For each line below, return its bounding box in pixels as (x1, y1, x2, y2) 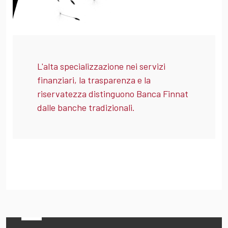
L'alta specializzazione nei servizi (37, 60, 165, 72)
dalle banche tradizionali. (37, 101, 135, 113)
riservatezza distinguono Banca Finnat (37, 88, 188, 99)
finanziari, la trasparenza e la (37, 74, 151, 85)
